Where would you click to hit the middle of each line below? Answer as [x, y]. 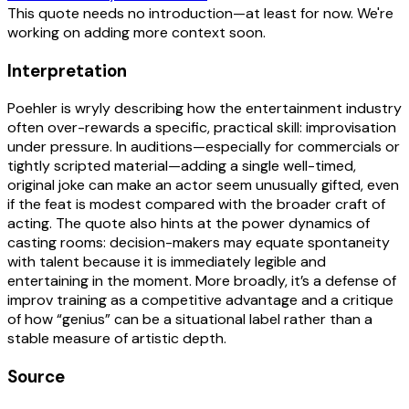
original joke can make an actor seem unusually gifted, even [203, 185]
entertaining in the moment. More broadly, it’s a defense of [202, 281]
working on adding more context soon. [136, 32]
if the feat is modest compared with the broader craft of [196, 204]
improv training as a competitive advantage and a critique [200, 300]
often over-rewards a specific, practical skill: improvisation [202, 128]
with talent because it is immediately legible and [167, 262]
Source [36, 376]
